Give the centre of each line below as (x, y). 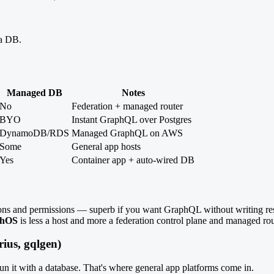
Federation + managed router (127, 106)
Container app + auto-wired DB (133, 160)
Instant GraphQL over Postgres (131, 120)
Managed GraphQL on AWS (127, 133)
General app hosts (106, 147)
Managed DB (34, 93)
